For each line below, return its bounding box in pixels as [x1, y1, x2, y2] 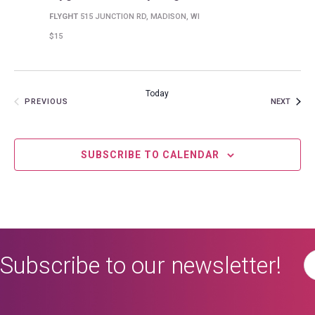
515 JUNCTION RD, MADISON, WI [80, 11, 200, 21]
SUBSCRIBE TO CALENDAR [81, 148, 219, 160]
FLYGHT [49, 11, 80, 21]
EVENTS [67, 96, 101, 106]
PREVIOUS [25, 97, 68, 107]
